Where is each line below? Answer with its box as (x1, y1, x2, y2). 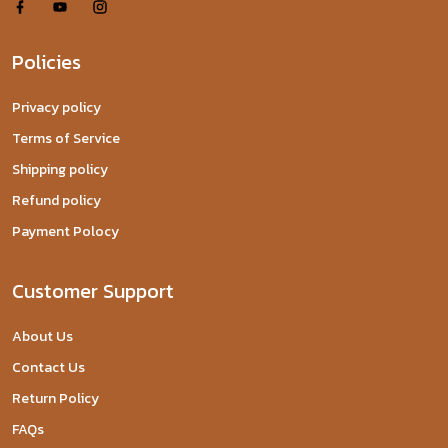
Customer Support (12, 276, 174, 306)
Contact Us (12, 357, 85, 378)
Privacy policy (12, 97, 101, 118)
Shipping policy (12, 159, 108, 180)
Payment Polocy (12, 221, 119, 242)
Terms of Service (12, 128, 120, 149)
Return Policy (12, 388, 99, 409)
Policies (12, 47, 81, 77)
